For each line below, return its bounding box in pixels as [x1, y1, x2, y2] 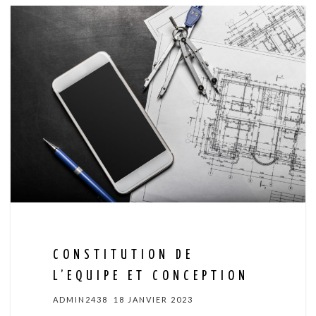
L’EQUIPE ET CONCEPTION [53, 269, 249, 283]
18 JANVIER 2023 [114, 294, 193, 304]
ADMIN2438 [53, 294, 108, 304]
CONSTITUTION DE [53, 248, 194, 262]
